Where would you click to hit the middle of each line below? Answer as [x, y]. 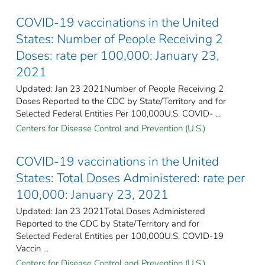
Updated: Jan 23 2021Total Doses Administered [111, 211]
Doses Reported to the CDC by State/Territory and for [121, 101]
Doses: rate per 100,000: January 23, [118, 55]
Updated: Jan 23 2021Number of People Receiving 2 [120, 88]
